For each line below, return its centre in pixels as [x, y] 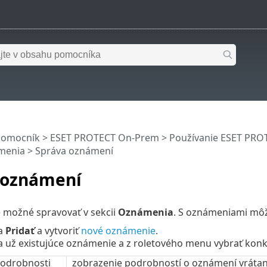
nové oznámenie [118, 230]
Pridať [20, 230]
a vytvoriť [58, 230]
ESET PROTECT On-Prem [104, 138]
